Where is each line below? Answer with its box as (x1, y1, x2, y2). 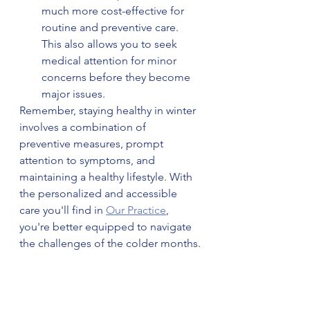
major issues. (42, 86, 105, 100)
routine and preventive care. (42, 20, 181, 34)
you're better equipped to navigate (19, 219, 194, 233)
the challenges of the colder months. (19, 236, 201, 250)
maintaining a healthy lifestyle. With (19, 170, 195, 183)
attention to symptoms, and (19, 153, 158, 167)
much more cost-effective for (42, 3, 187, 17)
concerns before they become (42, 70, 193, 84)
